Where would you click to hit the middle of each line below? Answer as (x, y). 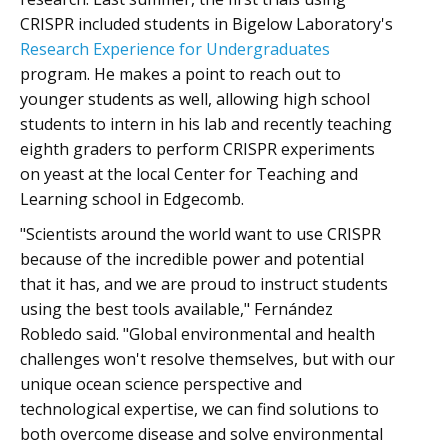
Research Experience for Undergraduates (175, 48)
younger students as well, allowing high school (195, 98)
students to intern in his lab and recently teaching (206, 123)
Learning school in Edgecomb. (132, 198)
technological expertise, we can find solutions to (199, 408)
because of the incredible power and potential (192, 258)
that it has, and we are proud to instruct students (204, 283)
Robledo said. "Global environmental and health (197, 333)
